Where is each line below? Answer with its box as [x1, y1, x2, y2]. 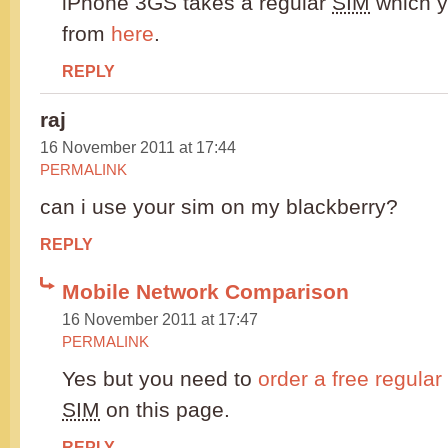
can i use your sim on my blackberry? [40, 195, 398, 219]
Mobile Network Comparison [62, 280, 349, 304]
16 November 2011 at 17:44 [40, 138, 236, 157]
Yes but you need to [62, 367, 258, 391]
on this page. [100, 398, 230, 422]
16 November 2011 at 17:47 [62, 310, 258, 329]
